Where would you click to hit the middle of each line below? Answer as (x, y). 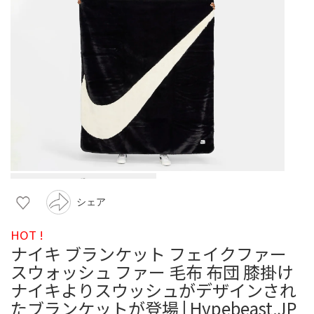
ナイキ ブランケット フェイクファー (149, 253)
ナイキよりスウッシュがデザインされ (153, 289)
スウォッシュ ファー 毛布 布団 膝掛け (152, 271)
